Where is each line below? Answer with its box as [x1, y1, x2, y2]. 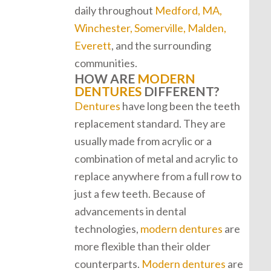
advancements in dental [74, 204, 186, 218]
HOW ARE [74, 71, 137, 86]
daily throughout [74, 4, 155, 17]
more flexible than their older [74, 240, 211, 253]
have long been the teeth [120, 99, 240, 113]
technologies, [74, 222, 140, 235]
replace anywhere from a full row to [74, 169, 241, 183]
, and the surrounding [111, 39, 211, 52]
